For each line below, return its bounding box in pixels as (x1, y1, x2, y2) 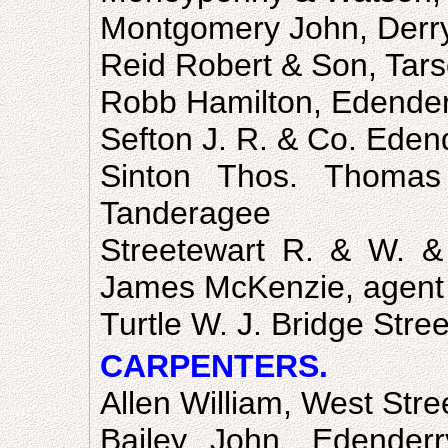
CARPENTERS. (100, 348, 328, 384)
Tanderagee (100, 195, 271, 231)
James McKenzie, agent (100, 269, 444, 305)
